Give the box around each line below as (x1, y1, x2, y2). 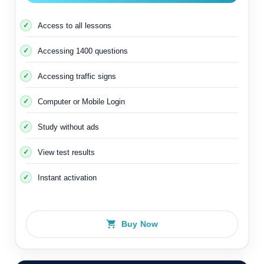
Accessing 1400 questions (38, 43, 128, 58)
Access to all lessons (38, 18, 111, 33)
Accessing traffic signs (38, 68, 116, 84)
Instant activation (38, 170, 97, 185)
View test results (38, 144, 95, 160)
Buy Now (121, 216, 158, 232)
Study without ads (38, 119, 99, 134)
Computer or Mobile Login (38, 94, 125, 109)
